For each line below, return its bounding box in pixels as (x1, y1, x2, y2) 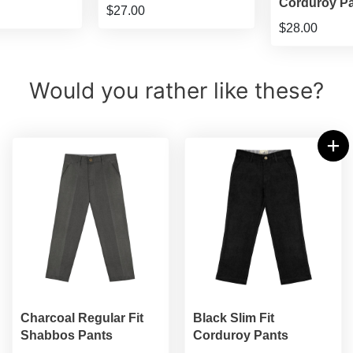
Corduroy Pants (192, 329, 288, 342)
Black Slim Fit (192, 311, 274, 325)
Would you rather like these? (29, 77, 324, 104)
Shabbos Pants (20, 329, 113, 342)
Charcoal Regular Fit (20, 311, 143, 325)
